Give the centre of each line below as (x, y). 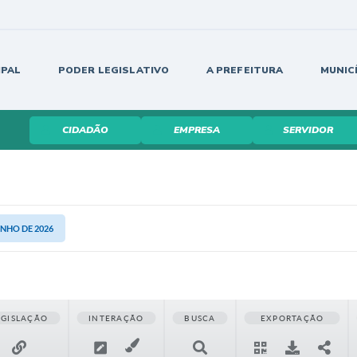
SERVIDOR (308, 130)
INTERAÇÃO (116, 318)
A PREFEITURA (245, 70)
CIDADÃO (85, 130)
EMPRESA (196, 130)
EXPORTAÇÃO (292, 318)
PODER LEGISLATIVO (114, 70)
